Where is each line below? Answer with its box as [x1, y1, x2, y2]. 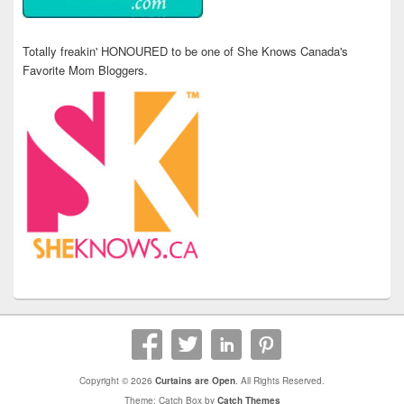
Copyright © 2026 [79, 374, 155, 388]
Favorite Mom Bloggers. [23, 61, 148, 79]
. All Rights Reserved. [235, 374, 325, 388]
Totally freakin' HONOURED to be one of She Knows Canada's [23, 42, 348, 60]
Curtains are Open [155, 374, 235, 388]
